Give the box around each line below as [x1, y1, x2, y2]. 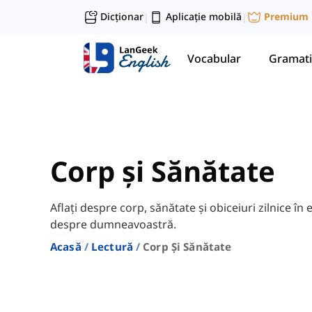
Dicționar [100, 10, 143, 23]
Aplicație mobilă [166, 10, 242, 23]
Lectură [91, 240, 133, 254]
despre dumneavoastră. [50, 217, 176, 233]
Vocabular [187, 50, 241, 66]
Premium [264, 10, 309, 24]
